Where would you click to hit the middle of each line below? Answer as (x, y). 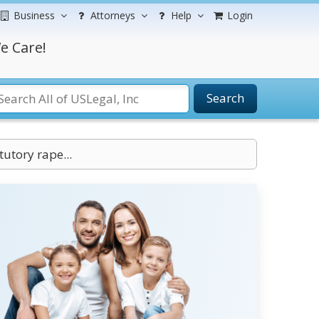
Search (225, 98)
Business (34, 15)
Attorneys (113, 15)
